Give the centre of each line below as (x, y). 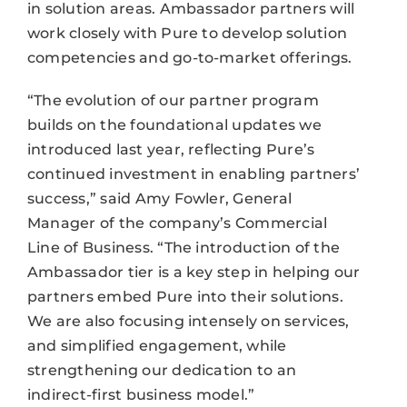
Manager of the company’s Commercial (177, 223)
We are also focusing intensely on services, (188, 321)
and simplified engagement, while (157, 345)
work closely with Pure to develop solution (187, 33)
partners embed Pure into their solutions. (185, 296)
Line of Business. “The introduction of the (184, 247)
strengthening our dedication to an (162, 370)
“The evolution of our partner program (173, 100)
